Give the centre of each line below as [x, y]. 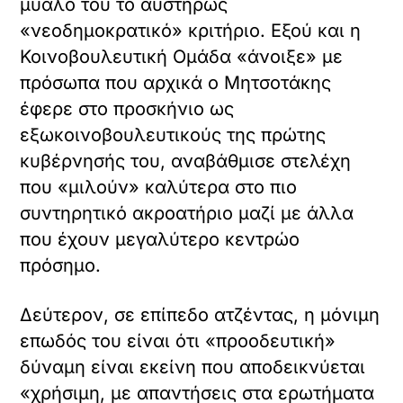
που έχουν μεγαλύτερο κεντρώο [160, 239]
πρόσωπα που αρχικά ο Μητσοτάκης [176, 82]
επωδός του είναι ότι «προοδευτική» [178, 340]
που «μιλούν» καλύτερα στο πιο [159, 187]
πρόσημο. [61, 265]
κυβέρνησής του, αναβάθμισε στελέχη [186, 161]
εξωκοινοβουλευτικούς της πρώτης [173, 134]
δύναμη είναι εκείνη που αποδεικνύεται [193, 367]
